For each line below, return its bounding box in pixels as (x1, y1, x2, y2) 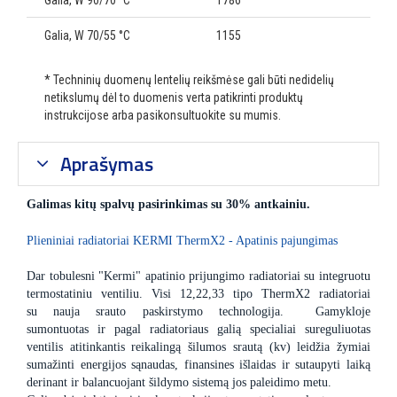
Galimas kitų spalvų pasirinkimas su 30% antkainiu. (27, 198, 310, 212)
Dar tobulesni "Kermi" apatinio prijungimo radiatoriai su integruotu (27, 269, 370, 284)
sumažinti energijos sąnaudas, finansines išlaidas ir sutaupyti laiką (27, 358, 370, 372)
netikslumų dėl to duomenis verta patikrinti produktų (44, 90, 303, 105)
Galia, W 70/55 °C (44, 28, 130, 43)
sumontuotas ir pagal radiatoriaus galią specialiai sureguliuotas (27, 323, 370, 337)
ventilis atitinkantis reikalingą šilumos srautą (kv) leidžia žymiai (27, 340, 370, 354)
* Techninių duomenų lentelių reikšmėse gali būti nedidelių (44, 73, 334, 88)
